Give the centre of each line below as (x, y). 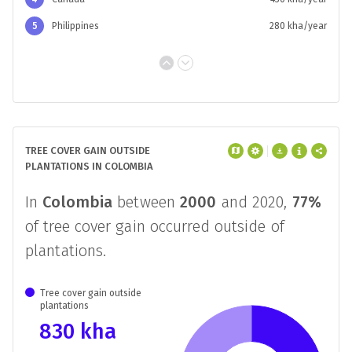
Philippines (75, 26)
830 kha (78, 332)
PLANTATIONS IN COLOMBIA (89, 166)
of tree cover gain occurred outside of (155, 226)
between (147, 202)
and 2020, (254, 202)
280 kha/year (298, 26)
